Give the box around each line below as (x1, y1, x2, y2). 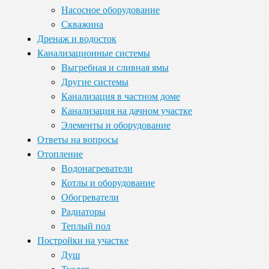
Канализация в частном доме (61, 91, 180, 101)
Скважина (61, 19, 103, 29)
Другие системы (61, 76, 128, 87)
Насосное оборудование (61, 4, 160, 15)
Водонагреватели (61, 163, 133, 174)
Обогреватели (61, 192, 119, 202)
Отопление (37, 148, 83, 159)
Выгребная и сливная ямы (61, 62, 169, 73)
